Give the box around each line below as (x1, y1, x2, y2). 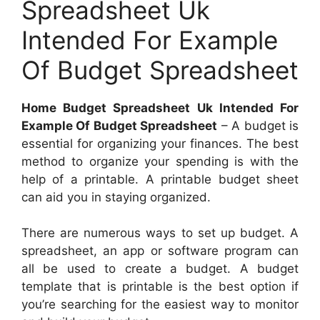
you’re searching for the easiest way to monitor (21, 297, 299, 312)
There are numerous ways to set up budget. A (21, 226, 299, 241)
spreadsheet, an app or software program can (21, 244, 299, 259)
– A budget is (217, 118, 299, 133)
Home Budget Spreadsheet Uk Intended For (21, 100, 299, 115)
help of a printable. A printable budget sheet (21, 171, 299, 186)
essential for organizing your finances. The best (21, 136, 299, 151)
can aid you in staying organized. (21, 189, 211, 204)
